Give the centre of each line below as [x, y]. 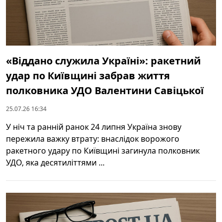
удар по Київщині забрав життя [88, 75]
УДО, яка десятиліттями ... [55, 162]
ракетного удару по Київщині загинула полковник [103, 150]
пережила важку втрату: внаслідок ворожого [93, 139]
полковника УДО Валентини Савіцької [105, 90]
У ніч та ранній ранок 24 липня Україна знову [94, 127]
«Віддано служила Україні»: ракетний [103, 60]
